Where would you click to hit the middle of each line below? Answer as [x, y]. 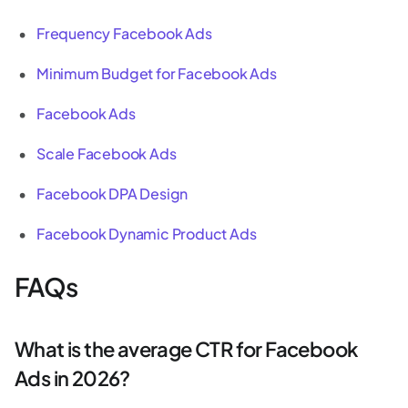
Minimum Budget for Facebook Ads [157, 73]
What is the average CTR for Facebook [186, 348]
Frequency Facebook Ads [124, 33]
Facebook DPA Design [112, 193]
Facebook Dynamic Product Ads [147, 233]
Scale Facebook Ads [107, 153]
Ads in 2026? [72, 377]
